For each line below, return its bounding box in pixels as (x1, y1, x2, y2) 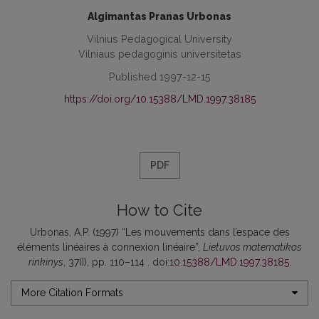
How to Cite (117, 201, 202, 219)
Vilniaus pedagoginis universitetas (78, 47, 241, 60)
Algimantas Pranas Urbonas (88, 10, 231, 22)
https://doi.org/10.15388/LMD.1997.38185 (63, 93, 256, 105)
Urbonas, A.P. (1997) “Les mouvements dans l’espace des (29, 226, 290, 238)
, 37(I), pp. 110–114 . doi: (63, 256, 169, 268)
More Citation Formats (21, 286, 123, 298)
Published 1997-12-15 (108, 70, 211, 83)
